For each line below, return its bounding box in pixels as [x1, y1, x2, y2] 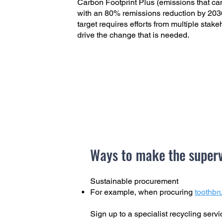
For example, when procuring [90, 187, 195, 197]
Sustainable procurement [90, 176, 178, 186]
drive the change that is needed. [77, 30, 190, 40]
